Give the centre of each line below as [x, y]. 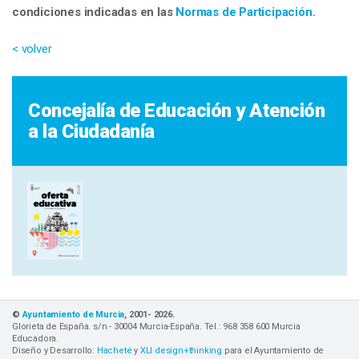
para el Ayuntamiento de [273, 350]
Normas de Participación [244, 12]
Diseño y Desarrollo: [54, 350]
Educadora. [35, 338]
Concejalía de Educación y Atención [176, 110]
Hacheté [114, 350]
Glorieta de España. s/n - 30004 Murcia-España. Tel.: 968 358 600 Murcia [156, 326]
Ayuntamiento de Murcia [73, 314]
